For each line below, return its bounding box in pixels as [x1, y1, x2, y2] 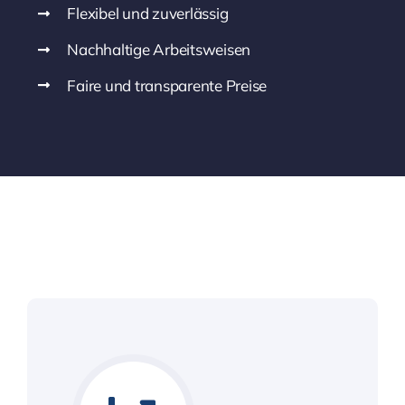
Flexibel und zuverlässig [67, 4, 229, 24]
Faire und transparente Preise [67, 76, 267, 95]
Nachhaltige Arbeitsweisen [67, 40, 251, 60]
